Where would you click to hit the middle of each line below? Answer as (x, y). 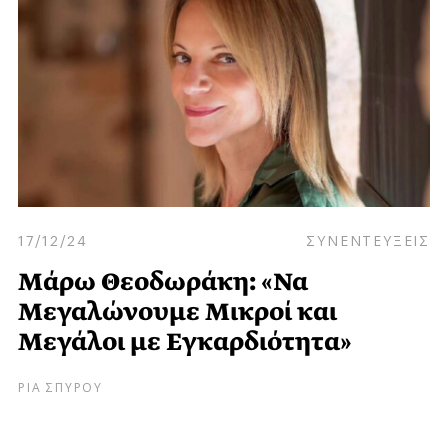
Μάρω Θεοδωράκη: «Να (163, 282)
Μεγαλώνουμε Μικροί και (177, 312)
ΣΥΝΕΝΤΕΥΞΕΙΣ (368, 238)
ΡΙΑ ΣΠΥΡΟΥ (60, 386)
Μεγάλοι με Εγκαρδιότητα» (185, 342)
